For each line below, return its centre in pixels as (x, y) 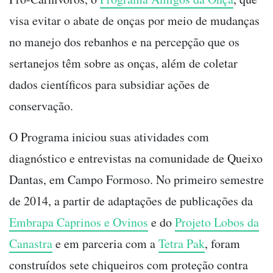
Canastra (31, 243)
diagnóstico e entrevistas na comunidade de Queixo (136, 158)
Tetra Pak (182, 243)
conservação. (41, 105)
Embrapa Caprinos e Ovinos (79, 222)
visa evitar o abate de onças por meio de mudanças (134, 20)
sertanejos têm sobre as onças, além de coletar (123, 63)
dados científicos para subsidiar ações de (109, 84)
